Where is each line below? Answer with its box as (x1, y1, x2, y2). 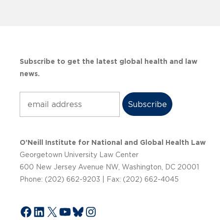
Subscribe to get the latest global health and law (20, 57, 197, 66)
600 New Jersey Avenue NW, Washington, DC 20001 (20, 163, 199, 171)
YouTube (58, 204, 109, 218)
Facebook (19, 204, 76, 218)
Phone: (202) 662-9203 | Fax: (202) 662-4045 (20, 175, 179, 184)
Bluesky (71, 204, 116, 218)
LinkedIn (32, 204, 82, 218)
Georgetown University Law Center (20, 151, 138, 159)
